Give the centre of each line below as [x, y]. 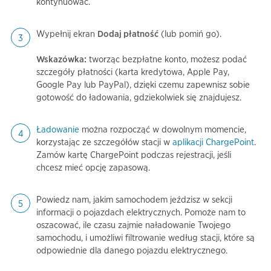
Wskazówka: [61, 59]
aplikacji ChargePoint [213, 142]
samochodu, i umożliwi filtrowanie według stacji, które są [145, 238]
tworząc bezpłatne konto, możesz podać [167, 59]
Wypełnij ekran [67, 34]
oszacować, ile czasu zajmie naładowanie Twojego [133, 225]
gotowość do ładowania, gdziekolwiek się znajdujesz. [139, 97]
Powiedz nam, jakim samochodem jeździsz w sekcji [134, 200]
